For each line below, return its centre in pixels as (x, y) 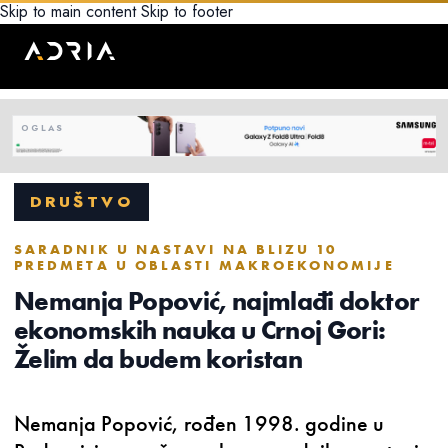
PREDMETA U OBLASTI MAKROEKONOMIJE (204, 265)
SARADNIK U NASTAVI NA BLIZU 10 (176, 249)
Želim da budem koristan (158, 359)
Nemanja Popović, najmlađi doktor (217, 301)
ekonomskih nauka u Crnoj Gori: (200, 330)
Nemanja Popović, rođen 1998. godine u (199, 424)
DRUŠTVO (82, 202)
